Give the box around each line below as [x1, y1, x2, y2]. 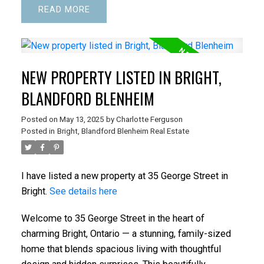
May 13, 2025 [59, 114, 104, 124]
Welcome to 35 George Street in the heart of [21, 212, 204, 224]
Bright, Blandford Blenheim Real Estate [57, 126, 189, 136]
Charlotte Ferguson [115, 114, 183, 124]
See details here [49, 185, 117, 197]
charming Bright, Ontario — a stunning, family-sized [21, 227, 231, 239]
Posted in [21, 126, 55, 136]
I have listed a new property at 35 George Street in [21, 170, 228, 181]
